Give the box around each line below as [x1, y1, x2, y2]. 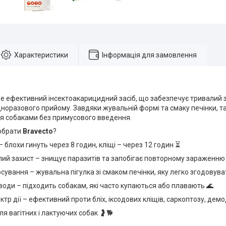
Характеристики [14, 50, 68, 59]
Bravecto [23, 127, 53, 135]
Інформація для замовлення [102, 50, 197, 59]
